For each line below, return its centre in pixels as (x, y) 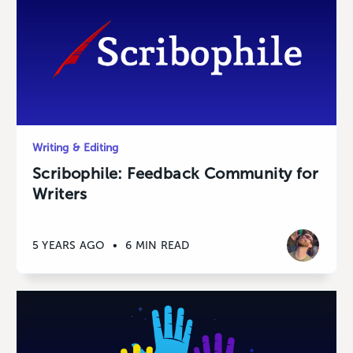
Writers (60, 194)
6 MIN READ (158, 245)
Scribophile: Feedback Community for (175, 174)
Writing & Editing (76, 148)
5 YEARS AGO (69, 245)
